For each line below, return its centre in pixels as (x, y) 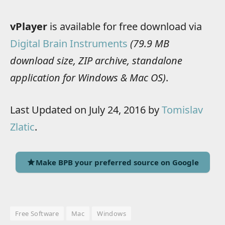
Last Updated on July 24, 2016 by (86, 110)
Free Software (37, 214)
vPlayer (29, 26)
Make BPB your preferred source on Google (117, 162)
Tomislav (182, 110)
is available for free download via (125, 26)
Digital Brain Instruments (69, 43)
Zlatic (22, 127)
